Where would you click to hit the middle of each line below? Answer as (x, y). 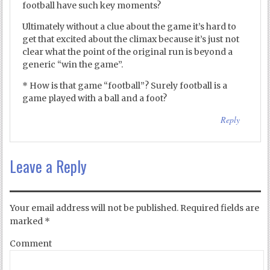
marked (27, 221)
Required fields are (219, 208)
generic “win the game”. (73, 65)
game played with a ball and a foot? (95, 99)
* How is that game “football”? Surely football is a (125, 86)
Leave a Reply (49, 166)
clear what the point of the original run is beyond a (128, 52)
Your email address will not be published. (94, 208)
